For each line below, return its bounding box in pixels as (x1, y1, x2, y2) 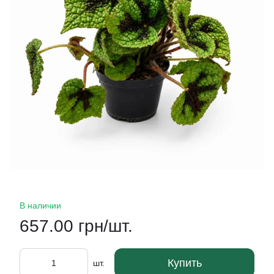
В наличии (20, 201, 61, 210)
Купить (167, 257, 202, 269)
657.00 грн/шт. (20, 217, 133, 235)
